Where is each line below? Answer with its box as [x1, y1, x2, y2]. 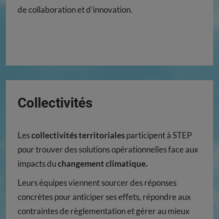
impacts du [18, 158, 58, 169]
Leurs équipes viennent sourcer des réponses [18, 177, 176, 188]
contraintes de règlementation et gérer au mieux [18, 206, 190, 217]
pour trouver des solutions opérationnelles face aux [18, 144, 198, 155]
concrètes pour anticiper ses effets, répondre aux [18, 192, 191, 202]
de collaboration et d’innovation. [18, 4, 132, 15]
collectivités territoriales [31, 130, 126, 141]
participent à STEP [126, 130, 192, 141]
